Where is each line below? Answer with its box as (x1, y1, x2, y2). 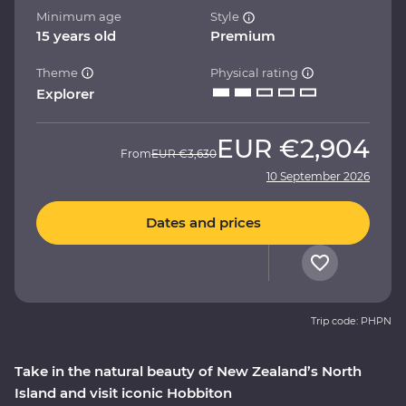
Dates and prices (145, 214, 261, 232)
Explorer (36, 84, 94, 102)
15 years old (36, 26, 116, 44)
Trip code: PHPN (311, 314, 391, 327)
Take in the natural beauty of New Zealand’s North (14, 362, 362, 380)
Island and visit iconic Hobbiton (14, 383, 232, 401)
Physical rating (210, 64, 301, 80)
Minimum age (36, 8, 121, 24)
